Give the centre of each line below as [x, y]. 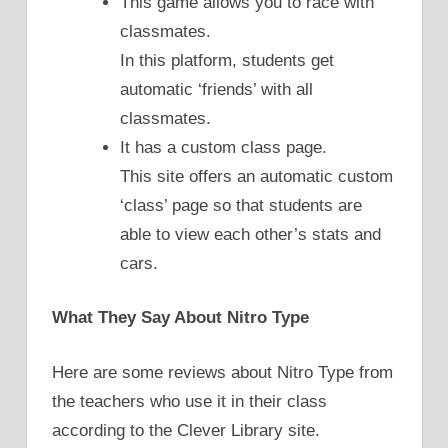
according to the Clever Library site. [186, 430]
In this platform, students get [227, 60]
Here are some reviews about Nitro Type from [222, 372]
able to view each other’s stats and [250, 234]
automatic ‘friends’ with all [216, 89]
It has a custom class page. [223, 147]
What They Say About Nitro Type [180, 318]
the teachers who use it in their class [189, 401]
